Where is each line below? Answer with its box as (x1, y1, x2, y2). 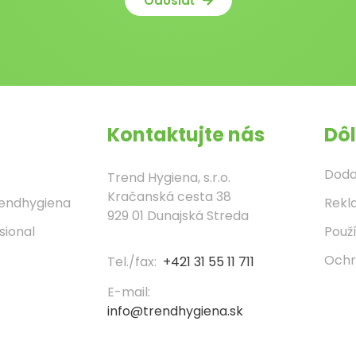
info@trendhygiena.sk (107, 301, 244, 320)
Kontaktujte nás (107, 122, 265, 149)
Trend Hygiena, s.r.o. (107, 168, 231, 188)
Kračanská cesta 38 (107, 188, 232, 207)
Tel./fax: (107, 253, 164, 272)
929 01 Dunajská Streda (107, 207, 250, 226)
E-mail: (107, 282, 154, 301)
